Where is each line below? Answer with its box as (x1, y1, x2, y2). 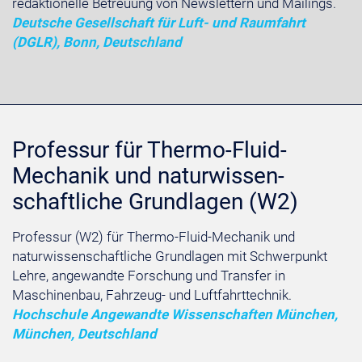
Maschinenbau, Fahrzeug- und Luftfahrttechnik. (12, 287, 292, 303)
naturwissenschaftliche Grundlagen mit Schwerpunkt (12, 248, 327, 264)
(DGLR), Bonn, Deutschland (12, 34, 182, 50)
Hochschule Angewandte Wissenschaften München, (12, 306, 338, 322)
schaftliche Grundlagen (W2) (12, 188, 298, 215)
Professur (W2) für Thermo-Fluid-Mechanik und (12, 229, 295, 245)
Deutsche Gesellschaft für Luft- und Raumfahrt (12, 15, 305, 31)
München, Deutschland (12, 326, 157, 342)
